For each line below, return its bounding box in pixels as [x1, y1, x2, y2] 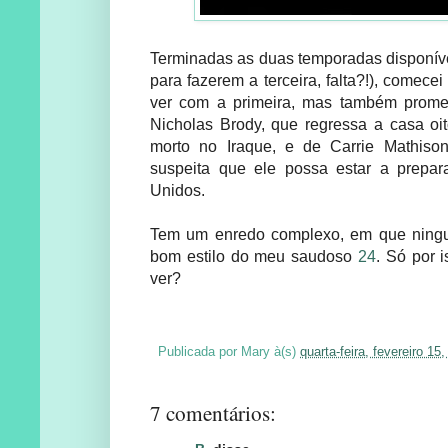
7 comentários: [150, 398, 276, 427]
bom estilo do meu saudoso [150, 248, 358, 266]
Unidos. [150, 182, 205, 200]
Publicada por [158, 343, 241, 359]
